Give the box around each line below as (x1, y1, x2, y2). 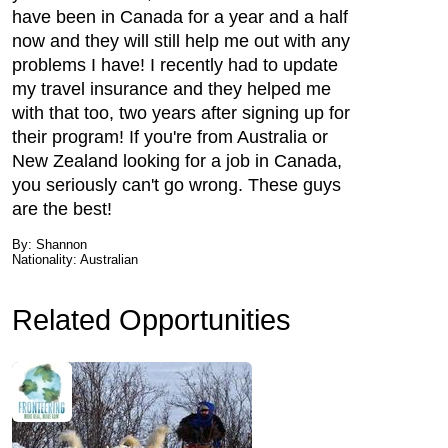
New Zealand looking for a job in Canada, (12, 151, 342, 171)
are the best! (12, 199, 112, 219)
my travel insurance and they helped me (12, 79, 331, 99)
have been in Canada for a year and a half (12, 7, 348, 27)
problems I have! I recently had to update (12, 55, 338, 75)
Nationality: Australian (12, 252, 138, 267)
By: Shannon (12, 237, 87, 252)
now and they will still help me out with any (12, 31, 350, 51)
